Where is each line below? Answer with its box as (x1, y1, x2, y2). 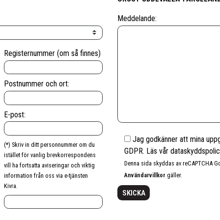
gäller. (165, 171, 183, 179)
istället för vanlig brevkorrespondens (4, 151, 96, 159)
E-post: (4, 110, 26, 119)
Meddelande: (117, 13, 157, 23)
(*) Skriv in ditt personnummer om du (4, 140, 95, 148)
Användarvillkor (124, 171, 166, 179)
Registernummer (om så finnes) (4, 49, 101, 58)
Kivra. (4, 182, 18, 190)
